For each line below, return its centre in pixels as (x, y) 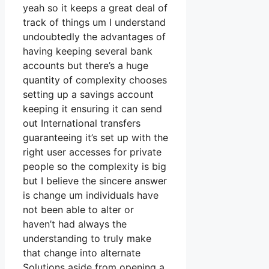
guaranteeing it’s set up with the (95, 138)
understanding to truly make (87, 239)
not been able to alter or (78, 210)
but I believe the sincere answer (95, 181)
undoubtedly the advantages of (94, 37)
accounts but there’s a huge (86, 66)
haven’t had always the (75, 224)
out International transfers (82, 123)
